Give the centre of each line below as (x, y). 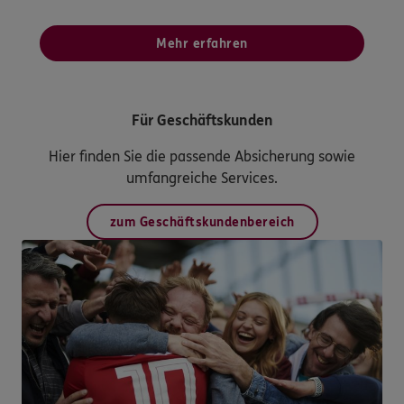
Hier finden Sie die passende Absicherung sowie (202, 156)
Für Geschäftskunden (202, 120)
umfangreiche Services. (202, 178)
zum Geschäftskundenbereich (202, 222)
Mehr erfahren (202, 43)
